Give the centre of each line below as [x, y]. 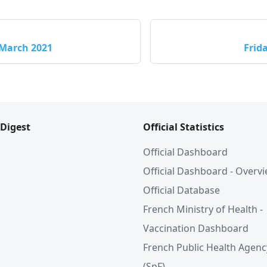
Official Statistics [184, 127]
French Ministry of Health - [203, 209]
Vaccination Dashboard [196, 228]
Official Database [181, 190]
